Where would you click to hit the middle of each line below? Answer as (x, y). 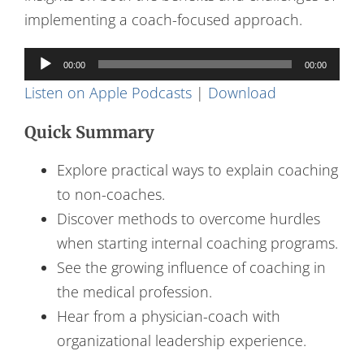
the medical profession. (134, 291)
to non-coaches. (110, 194)
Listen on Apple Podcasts (108, 92)
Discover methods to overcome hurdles (188, 218)
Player (43, 83)
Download (242, 92)
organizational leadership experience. (181, 340)
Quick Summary (89, 132)
